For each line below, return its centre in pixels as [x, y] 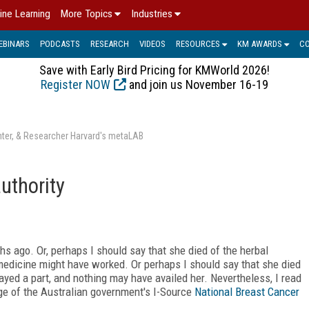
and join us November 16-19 [197, 84]
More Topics [87, 14]
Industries [152, 14]
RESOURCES [198, 43]
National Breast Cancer [247, 291]
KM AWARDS [260, 43]
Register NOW [76, 84]
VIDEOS [152, 43]
